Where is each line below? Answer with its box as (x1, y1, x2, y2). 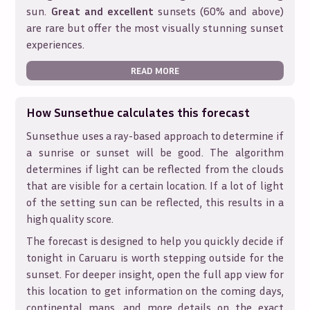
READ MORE (131, 64, 179, 76)
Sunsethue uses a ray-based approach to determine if (26, 129, 284, 143)
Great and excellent (51, 4, 154, 18)
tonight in (26, 250, 79, 264)
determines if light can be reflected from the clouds (26, 162, 284, 176)
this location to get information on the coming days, (26, 284, 284, 298)
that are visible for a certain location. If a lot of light (26, 179, 284, 192)
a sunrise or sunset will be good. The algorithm (26, 145, 284, 159)
